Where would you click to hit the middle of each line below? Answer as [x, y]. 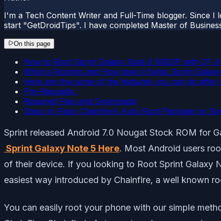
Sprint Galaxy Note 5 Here [62, 148]
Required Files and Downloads [80, 101]
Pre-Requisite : [51, 91]
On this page [32, 43]
